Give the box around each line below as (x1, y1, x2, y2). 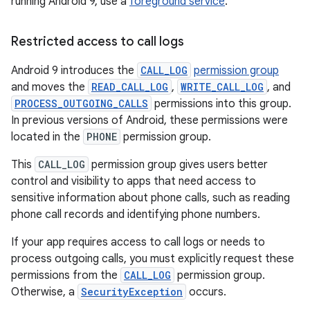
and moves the (11, 80, 88, 94)
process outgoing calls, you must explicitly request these (11, 252, 294, 266)
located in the (11, 130, 83, 144)
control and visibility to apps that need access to (11, 174, 256, 188)
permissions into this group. (152, 97, 291, 111)
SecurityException (81, 285, 183, 298)
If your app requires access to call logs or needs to (11, 235, 265, 249)
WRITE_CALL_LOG (181, 80, 264, 93)
